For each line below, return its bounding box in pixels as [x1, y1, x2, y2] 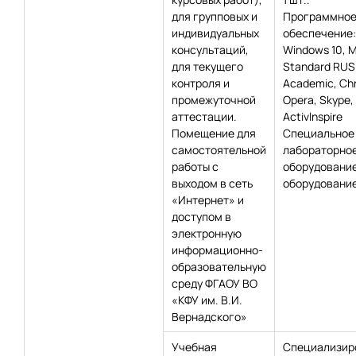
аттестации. [172, 109, 237, 124]
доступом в [172, 209, 231, 224]
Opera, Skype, [283, 92, 354, 107]
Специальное [283, 126, 354, 141]
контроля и [172, 75, 230, 91]
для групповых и [172, 9, 257, 24]
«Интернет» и [172, 192, 244, 207]
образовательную [172, 259, 266, 274]
